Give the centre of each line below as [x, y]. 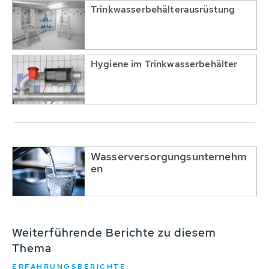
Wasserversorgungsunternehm [169, 156]
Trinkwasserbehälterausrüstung [163, 9]
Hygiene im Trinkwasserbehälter [164, 64]
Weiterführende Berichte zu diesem [114, 232]
